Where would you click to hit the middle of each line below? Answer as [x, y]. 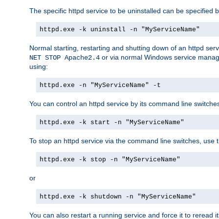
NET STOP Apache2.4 [65, 57]
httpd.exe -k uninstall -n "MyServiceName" [120, 29]
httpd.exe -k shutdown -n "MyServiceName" [118, 197]
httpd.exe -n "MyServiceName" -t [100, 85]
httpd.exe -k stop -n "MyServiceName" [110, 159]
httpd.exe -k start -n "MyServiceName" [112, 122]
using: [39, 66]
